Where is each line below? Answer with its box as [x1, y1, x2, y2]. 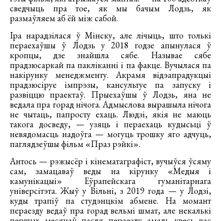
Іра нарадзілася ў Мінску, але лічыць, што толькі [10, 30, 211, 41]
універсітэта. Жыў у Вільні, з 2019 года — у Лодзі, [10, 185, 211, 197]
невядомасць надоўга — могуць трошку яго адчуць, [10, 128, 211, 140]
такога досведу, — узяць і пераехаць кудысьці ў [10, 118, 211, 130]
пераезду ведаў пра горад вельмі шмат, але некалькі [10, 205, 211, 217]
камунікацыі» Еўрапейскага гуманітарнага [10, 175, 211, 187]
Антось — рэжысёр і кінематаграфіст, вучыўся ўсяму [10, 155, 211, 167]
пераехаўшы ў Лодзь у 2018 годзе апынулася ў [10, 39, 211, 51]
